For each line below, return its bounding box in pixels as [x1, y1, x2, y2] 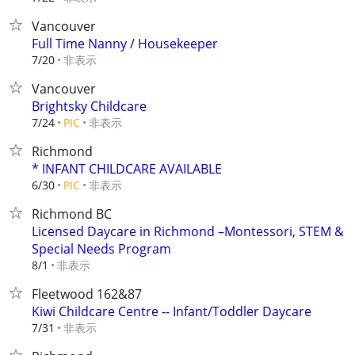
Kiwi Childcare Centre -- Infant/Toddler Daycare [32, 303, 311, 320]
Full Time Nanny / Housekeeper [32, 35, 218, 52]
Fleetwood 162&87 [32, 285, 142, 303]
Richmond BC [32, 205, 112, 223]
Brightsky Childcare [32, 97, 147, 115]
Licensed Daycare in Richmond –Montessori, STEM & [32, 223, 344, 240]
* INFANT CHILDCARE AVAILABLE [32, 160, 222, 177]
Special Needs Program [32, 240, 171, 258]
